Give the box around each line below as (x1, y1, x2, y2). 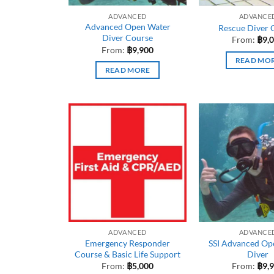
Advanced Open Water (84, 21, 171, 32)
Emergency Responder (85, 237, 171, 248)
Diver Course (102, 32, 154, 43)
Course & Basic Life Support (75, 248, 181, 259)
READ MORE (105, 66, 150, 75)
